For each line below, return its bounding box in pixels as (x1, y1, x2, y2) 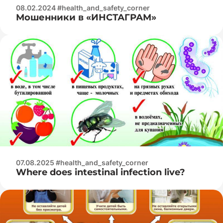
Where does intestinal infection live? (16, 166, 185, 178)
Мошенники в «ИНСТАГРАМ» (16, 11, 156, 23)
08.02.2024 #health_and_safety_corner (16, 3, 150, 12)
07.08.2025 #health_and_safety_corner (16, 158, 148, 167)
